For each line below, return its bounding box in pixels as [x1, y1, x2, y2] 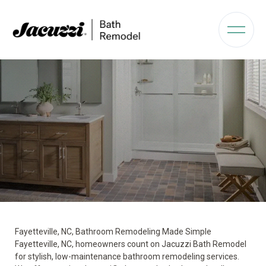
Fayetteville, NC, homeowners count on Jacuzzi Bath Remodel [15, 239, 246, 249]
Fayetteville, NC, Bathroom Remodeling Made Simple [15, 227, 211, 236]
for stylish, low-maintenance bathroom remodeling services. [15, 252, 239, 261]
